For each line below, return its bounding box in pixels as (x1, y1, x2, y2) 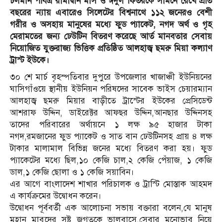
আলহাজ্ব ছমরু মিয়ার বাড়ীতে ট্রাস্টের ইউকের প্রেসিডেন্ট (10, 95, 212, 106)
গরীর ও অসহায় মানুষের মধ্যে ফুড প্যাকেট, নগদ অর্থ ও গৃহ (10, 19, 212, 30)
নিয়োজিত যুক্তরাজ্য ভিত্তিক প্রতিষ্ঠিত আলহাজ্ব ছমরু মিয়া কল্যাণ (10, 43, 212, 54)
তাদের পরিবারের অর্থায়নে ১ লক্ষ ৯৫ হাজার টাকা (10, 119, 212, 130)
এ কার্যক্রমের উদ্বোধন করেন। (10, 190, 102, 201)
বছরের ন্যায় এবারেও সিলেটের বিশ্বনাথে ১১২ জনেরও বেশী (10, 7, 212, 18)
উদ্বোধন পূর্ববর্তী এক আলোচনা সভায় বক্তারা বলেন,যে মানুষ (10, 202, 212, 213)
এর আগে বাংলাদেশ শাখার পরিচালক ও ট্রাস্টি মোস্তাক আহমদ (10, 178, 212, 189)
